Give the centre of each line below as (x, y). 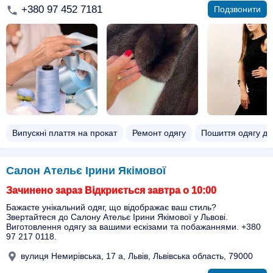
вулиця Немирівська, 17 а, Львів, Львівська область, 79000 (136, 256)
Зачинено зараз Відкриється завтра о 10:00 (111, 190)
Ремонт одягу (159, 133)
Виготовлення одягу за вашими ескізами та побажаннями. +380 (133, 227)
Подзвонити (237, 9)
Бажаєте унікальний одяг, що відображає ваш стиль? (111, 207)
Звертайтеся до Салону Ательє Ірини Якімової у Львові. (117, 217)
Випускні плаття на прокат (65, 133)
